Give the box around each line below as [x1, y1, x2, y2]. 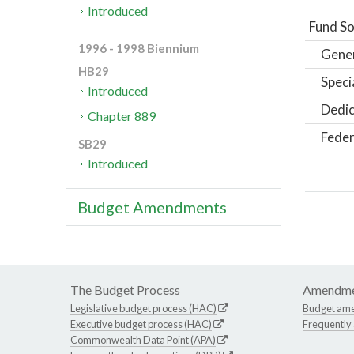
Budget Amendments [77, 198, 227, 217]
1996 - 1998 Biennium [78, 41, 199, 56]
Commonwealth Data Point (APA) [70, 333, 216, 347]
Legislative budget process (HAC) [70, 302, 217, 315]
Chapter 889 [88, 108, 156, 124]
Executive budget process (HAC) [70, 318, 212, 331]
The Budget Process [70, 282, 180, 298]
